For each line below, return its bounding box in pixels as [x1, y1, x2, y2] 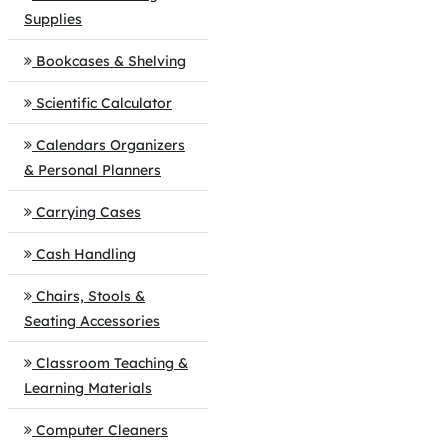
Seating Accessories [24, 312, 160, 330]
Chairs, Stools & [36, 287, 145, 305]
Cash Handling [36, 245, 136, 263]
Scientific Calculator [36, 94, 172, 112]
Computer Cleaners [36, 421, 168, 439]
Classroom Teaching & [36, 354, 188, 372]
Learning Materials [24, 379, 152, 397]
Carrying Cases [36, 203, 141, 221]
